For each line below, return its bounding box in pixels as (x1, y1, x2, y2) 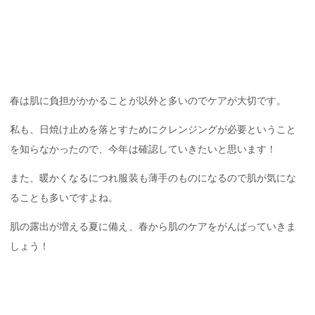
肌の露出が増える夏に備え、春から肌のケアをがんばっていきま (10, 221, 297, 233)
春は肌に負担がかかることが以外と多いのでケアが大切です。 (10, 94, 287, 106)
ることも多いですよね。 (10, 191, 119, 203)
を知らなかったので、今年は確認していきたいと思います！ (10, 143, 277, 155)
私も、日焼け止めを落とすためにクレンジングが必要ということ (10, 123, 297, 135)
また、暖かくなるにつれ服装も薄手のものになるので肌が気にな (10, 172, 297, 184)
